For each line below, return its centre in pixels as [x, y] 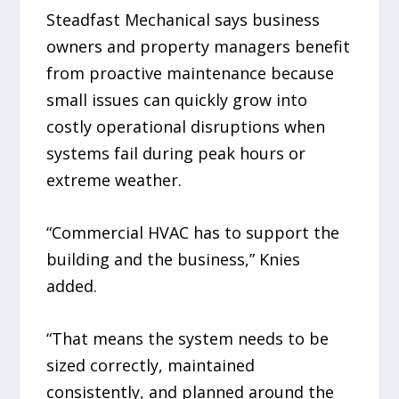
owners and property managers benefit [199, 46]
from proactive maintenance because [191, 73]
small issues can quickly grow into [177, 99]
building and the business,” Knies [174, 259]
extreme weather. [114, 179]
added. [72, 285]
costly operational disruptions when [186, 126]
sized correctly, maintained [151, 365]
